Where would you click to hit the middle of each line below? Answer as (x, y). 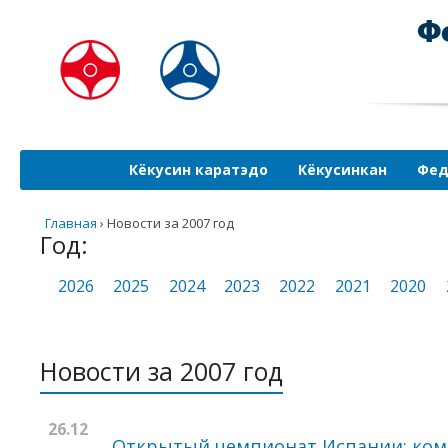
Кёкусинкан (342, 169)
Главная (71, 223)
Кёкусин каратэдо (198, 169)
